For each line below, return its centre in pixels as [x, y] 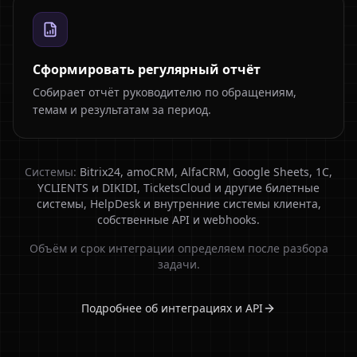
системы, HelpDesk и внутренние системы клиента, [178, 204]
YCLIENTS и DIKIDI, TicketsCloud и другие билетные [178, 188]
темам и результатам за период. [122, 110]
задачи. [178, 264]
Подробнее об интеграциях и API [172, 308]
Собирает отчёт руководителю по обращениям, [165, 92]
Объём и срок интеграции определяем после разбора [178, 248]
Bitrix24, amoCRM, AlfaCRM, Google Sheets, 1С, [206, 172]
